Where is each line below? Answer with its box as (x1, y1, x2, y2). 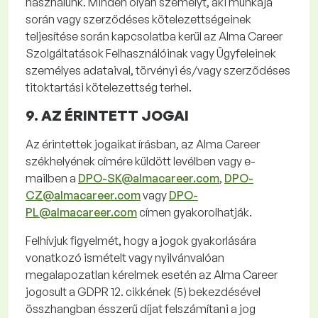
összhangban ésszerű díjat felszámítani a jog (26, 302, 256, 316)
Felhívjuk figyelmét (26, 234, 119, 248)
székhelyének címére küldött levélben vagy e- (26, 154, 256, 168)
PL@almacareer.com (26, 205, 137, 219)
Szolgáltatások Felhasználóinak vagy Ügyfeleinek (26, 46, 276, 60)
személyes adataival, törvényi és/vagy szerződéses (26, 63, 290, 77)
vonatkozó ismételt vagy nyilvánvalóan (26, 251, 224, 265)
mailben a (26, 171, 78, 185)
